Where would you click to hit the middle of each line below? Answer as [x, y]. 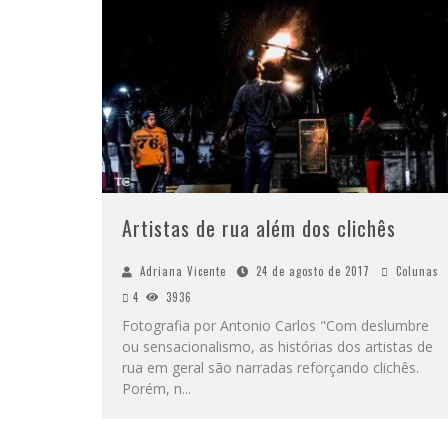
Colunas [417, 271]
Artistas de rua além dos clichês [259, 228]
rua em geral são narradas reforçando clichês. [270, 368]
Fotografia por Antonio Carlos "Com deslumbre [275, 326]
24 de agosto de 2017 [313, 271]
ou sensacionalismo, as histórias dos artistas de [277, 347]
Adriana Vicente [183, 271]
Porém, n [152, 389]
